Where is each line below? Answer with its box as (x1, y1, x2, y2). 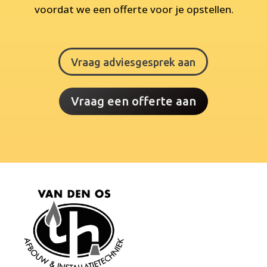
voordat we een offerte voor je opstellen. (34, 2, 236, 17)
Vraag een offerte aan (70, 94, 196, 108)
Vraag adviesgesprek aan (71, 55, 196, 68)
